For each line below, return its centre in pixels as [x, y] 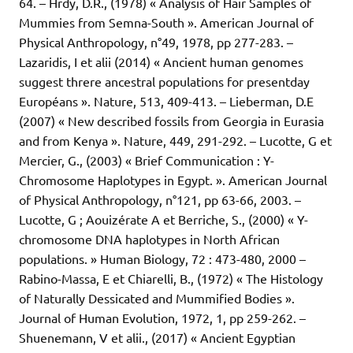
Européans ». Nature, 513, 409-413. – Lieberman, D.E [166, 101]
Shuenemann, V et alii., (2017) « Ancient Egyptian [157, 338]
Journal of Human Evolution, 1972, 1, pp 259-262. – [162, 318]
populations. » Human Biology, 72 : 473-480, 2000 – [162, 259]
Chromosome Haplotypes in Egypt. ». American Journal [173, 180]
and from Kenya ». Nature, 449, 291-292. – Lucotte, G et [175, 141]
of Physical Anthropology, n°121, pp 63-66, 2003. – [160, 200]
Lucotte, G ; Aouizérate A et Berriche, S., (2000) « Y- [163, 219]
